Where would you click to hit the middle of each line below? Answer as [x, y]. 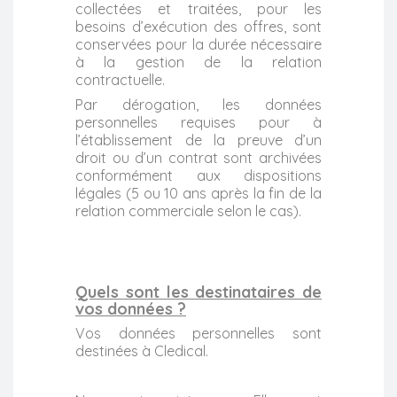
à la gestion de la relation [198, 62]
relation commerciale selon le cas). [188, 210]
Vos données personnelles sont [198, 333]
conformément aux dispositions [198, 175]
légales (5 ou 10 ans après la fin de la [198, 193]
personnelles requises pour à [198, 122]
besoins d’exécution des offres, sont [198, 26]
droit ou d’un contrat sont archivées [198, 157]
